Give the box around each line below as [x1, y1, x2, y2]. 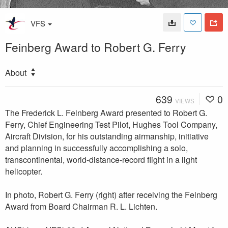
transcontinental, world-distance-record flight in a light [5, 153, 197, 165]
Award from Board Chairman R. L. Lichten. [5, 200, 157, 212]
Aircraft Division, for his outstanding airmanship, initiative [5, 130, 209, 142]
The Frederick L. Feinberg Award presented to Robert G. [5, 106, 207, 119]
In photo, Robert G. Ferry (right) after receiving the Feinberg [5, 188, 217, 201]
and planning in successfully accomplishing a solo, [5, 141, 188, 154]
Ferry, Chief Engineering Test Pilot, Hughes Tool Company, [5, 118, 217, 130]
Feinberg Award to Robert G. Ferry [5, 38, 186, 55]
